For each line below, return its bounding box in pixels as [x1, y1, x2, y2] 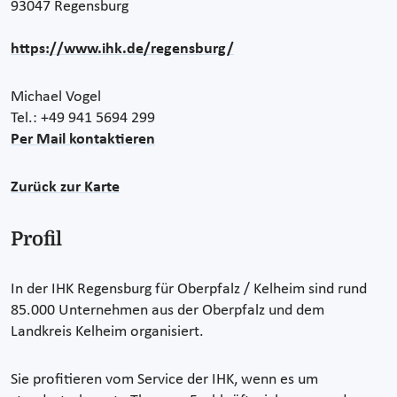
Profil [11, 227, 62, 250]
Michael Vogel [11, 88, 101, 105]
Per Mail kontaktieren [11, 130, 155, 148]
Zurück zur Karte [11, 178, 120, 196]
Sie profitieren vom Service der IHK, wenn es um [11, 370, 318, 388]
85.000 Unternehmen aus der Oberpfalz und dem [11, 301, 324, 319]
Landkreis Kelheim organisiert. [11, 323, 207, 340]
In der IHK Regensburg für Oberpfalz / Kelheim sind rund [11, 280, 367, 298]
